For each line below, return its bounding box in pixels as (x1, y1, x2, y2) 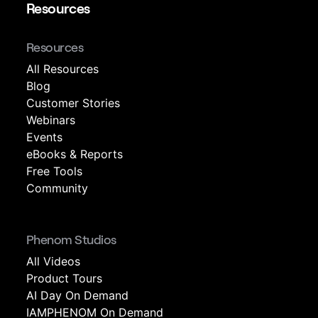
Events (26, 130, 62, 144)
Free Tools (26, 164, 82, 178)
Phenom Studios (26, 233, 116, 247)
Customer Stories (26, 96, 120, 110)
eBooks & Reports (26, 147, 123, 161)
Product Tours (26, 271, 102, 285)
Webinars (26, 113, 75, 127)
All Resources (26, 62, 99, 76)
